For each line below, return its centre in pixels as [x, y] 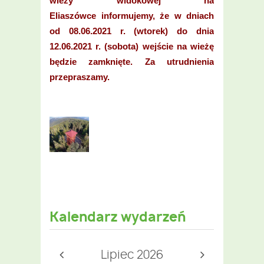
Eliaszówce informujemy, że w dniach [132, 15]
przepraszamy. [80, 77]
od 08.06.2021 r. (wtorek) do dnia [132, 31]
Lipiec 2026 [132, 255]
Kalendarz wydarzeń [118, 217]
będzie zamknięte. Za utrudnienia [132, 61]
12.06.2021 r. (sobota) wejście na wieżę [132, 46]
